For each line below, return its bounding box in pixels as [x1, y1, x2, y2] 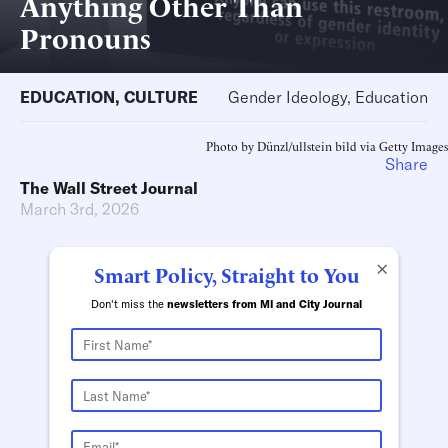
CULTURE [124, 87, 198, 107]
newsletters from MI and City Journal [167, 297, 362, 311]
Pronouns [20, 17, 151, 56]
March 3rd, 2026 [20, 199, 139, 219]
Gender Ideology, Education [228, 87, 428, 107]
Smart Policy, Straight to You [93, 260, 360, 288]
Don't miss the [91, 297, 167, 311]
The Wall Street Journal [20, 178, 198, 198]
